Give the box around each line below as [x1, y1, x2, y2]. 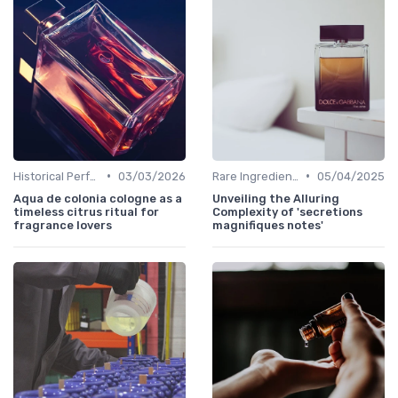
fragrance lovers [13, 218, 112, 232]
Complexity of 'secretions [212, 204, 362, 219]
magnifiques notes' [212, 218, 323, 232]
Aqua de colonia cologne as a [13, 191, 182, 205]
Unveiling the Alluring [212, 191, 339, 205]
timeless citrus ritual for [13, 204, 159, 219]
